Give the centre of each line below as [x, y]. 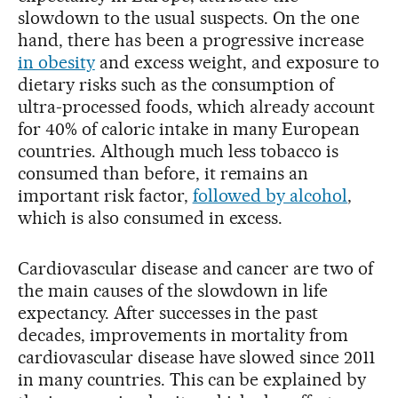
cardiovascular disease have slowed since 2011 [197, 357]
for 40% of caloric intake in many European [189, 128]
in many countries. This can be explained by [192, 379]
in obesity [56, 62]
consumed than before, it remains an [163, 173]
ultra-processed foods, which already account [197, 106]
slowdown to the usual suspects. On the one [189, 17]
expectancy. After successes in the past [168, 312]
